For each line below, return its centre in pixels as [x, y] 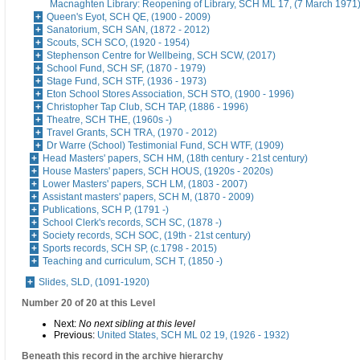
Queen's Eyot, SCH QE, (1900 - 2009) [129, 17]
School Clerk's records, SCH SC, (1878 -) [132, 223]
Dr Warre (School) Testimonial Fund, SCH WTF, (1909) [165, 146]
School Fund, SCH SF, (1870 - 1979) [126, 69]
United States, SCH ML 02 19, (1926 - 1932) [193, 335]
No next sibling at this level [137, 324]
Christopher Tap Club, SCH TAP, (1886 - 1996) [147, 107]
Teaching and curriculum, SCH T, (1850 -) [133, 262]
